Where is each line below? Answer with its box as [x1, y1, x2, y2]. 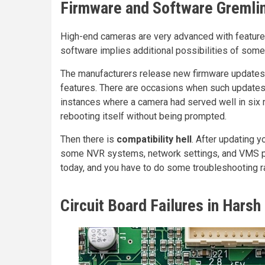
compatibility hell [117, 134, 192, 145]
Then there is [60, 134, 117, 145]
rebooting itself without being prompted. [60, 111, 227, 122]
